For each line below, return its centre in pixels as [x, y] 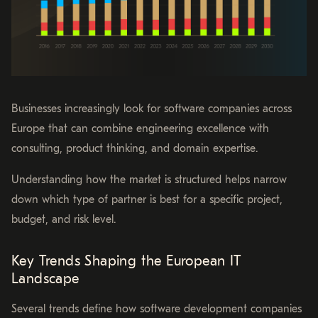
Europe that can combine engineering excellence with [140, 128]
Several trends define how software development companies [157, 308]
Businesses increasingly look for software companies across [152, 108]
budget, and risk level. [64, 219]
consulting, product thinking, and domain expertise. [135, 148]
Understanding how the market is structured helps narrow [149, 179]
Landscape [45, 278]
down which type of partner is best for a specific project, [147, 199]
